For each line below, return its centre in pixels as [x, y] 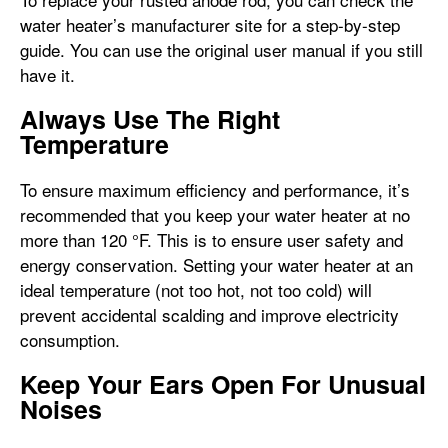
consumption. [72, 339]
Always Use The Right [150, 119]
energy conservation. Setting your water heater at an [216, 264]
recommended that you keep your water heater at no [215, 214]
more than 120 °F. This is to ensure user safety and [211, 239]
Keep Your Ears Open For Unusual [223, 384]
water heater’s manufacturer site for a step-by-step [210, 24]
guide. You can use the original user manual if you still [221, 49]
